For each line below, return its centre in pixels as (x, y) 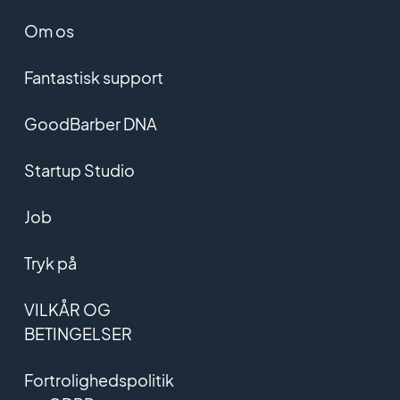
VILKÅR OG (67, 310)
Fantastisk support (93, 78)
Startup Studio (79, 171)
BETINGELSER (78, 334)
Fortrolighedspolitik (99, 380)
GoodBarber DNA (90, 124)
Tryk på (50, 263)
